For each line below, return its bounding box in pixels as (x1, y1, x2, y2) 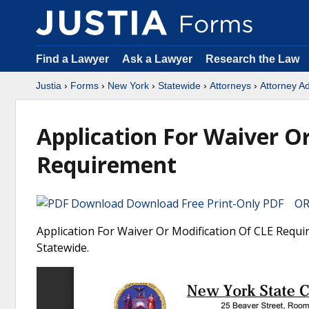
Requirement (37, 150, 177, 179)
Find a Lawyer (36, 53, 109, 65)
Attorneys (210, 80, 251, 91)
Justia (36, 80, 61, 91)
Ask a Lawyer (122, 53, 195, 65)
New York (108, 80, 149, 91)
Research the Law (206, 53, 299, 65)
